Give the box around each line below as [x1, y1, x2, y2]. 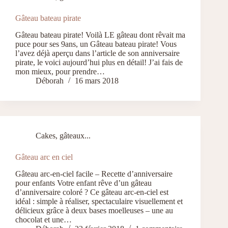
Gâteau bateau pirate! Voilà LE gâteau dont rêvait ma [15, 31, 185, 40]
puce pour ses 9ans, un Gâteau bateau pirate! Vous [15, 40, 177, 49]
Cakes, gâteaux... [36, 131, 91, 140]
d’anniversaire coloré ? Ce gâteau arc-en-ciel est [15, 187, 168, 196]
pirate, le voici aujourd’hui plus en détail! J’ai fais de [15, 58, 183, 67]
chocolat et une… [15, 215, 72, 224]
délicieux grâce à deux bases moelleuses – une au [15, 206, 173, 215]
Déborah [36, 76, 64, 85]
